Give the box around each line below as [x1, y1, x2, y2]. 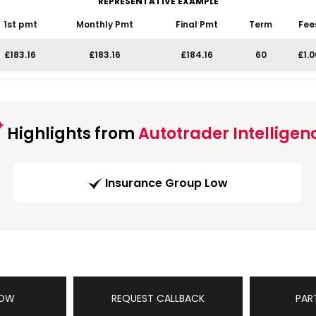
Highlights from [3, 123, 138, 145]
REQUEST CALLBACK [111, 291, 205, 306]
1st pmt [3, 18, 37, 30]
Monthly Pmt [76, 18, 133, 30]
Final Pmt [175, 18, 218, 30]
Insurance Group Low [105, 175, 228, 192]
